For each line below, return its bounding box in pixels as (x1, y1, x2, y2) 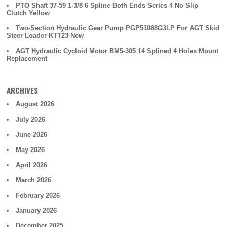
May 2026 (16, 146, 45, 154)
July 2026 (16, 116, 46, 123)
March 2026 (16, 176, 52, 184)
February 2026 (16, 192, 60, 199)
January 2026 (16, 207, 57, 214)
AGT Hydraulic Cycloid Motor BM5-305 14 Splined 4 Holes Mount (16, 47, 219, 55)
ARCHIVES (7, 85, 39, 96)
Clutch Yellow (7, 9, 50, 17)
